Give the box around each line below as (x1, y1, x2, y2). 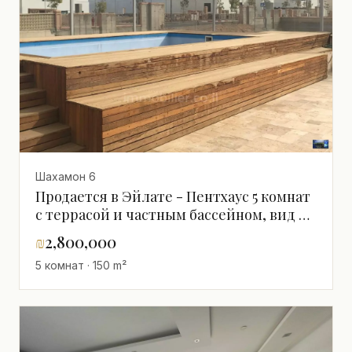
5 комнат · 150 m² (35, 258, 126, 272)
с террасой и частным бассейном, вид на (35, 204, 314, 224)
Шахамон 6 (35, 169, 96, 183)
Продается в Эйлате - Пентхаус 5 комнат (35, 186, 310, 206)
